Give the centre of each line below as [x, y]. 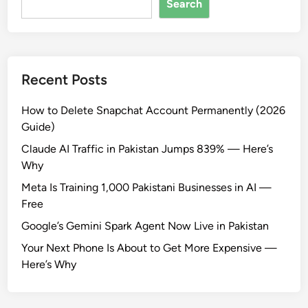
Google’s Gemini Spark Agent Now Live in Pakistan [145, 225]
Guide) [38, 126]
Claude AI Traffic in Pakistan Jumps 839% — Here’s [147, 148]
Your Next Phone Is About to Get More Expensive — [150, 247]
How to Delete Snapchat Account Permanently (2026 [154, 110]
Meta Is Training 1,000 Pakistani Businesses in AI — [147, 187]
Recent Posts [65, 79]
